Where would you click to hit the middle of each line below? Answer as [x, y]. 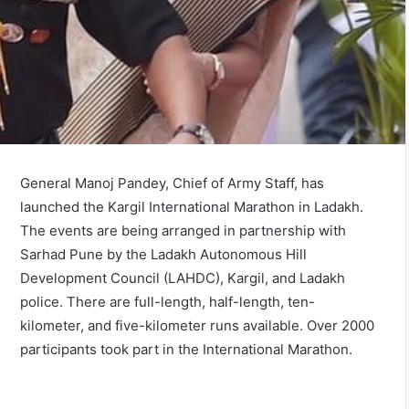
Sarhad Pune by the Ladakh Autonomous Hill [164, 255]
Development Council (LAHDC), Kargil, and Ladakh [183, 278]
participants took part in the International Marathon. [187, 350]
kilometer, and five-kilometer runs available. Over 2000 [198, 326]
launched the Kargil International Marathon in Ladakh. [192, 207]
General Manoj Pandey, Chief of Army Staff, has [173, 184]
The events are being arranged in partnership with [184, 231]
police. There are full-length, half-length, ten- [168, 302]
